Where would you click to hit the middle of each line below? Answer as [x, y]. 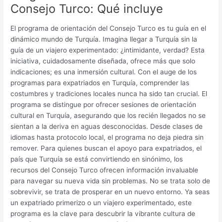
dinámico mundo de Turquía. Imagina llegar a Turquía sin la [104, 39]
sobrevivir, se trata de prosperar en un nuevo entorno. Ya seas [110, 192]
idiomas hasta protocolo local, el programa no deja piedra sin [107, 137]
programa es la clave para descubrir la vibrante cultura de [103, 213]
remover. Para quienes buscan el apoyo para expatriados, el [106, 148]
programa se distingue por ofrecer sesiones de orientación [104, 104]
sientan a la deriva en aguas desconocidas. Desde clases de [107, 126]
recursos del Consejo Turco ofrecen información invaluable [105, 170]
